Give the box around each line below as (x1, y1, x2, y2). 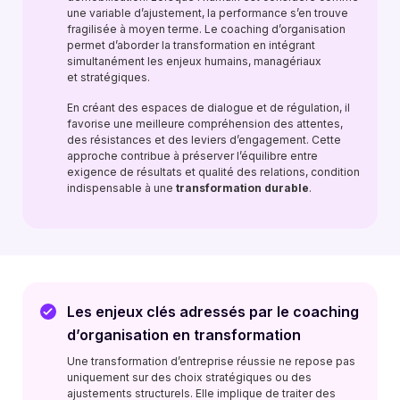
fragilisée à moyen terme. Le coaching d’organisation (67, 22, 346, 36)
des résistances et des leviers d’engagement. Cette (67, 133, 341, 146)
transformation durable (176, 181, 309, 195)
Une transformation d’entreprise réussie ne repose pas (67, 354, 355, 368)
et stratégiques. (67, 71, 150, 84)
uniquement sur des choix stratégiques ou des (67, 371, 312, 384)
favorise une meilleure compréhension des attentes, (67, 117, 343, 130)
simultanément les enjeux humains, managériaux (67, 54, 321, 68)
